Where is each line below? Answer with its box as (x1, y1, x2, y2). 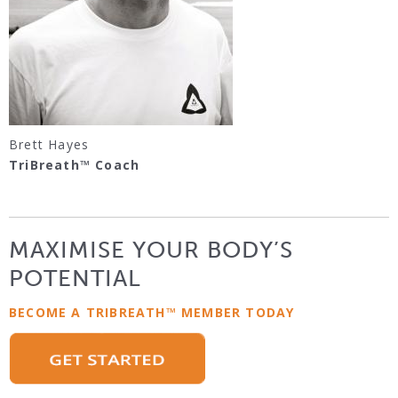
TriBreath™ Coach (9, 155, 140, 173)
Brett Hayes (9, 135, 90, 153)
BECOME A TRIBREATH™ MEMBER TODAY (9, 303, 295, 321)
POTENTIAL (9, 264, 141, 292)
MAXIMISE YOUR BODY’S (9, 235, 293, 264)
